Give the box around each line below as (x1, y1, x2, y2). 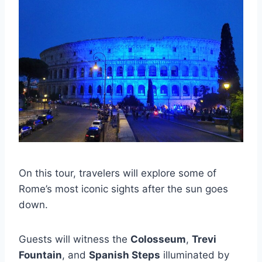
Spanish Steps (89, 249, 160, 261)
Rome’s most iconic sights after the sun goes (19, 183, 228, 195)
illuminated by (160, 249, 229, 261)
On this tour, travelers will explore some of (19, 167, 216, 179)
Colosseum (130, 233, 186, 245)
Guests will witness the (19, 233, 130, 245)
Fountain (19, 249, 62, 261)
